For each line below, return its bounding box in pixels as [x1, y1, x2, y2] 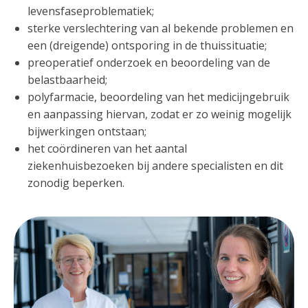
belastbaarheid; [27, 72, 107, 88]
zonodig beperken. [27, 175, 124, 191]
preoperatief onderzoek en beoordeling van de [27, 55, 270, 71]
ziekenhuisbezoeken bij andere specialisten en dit [27, 158, 283, 174]
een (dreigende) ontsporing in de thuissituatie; [27, 38, 267, 54]
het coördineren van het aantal [27, 141, 187, 157]
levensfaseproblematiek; [27, 3, 154, 19]
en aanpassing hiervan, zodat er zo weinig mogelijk [27, 107, 291, 122]
